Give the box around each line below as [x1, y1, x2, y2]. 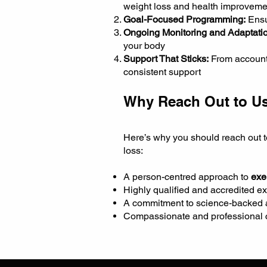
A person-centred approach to [123, 171, 251, 182]
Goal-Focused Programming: [123, 14, 246, 25]
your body [123, 40, 165, 51]
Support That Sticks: [123, 53, 209, 64]
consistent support [123, 66, 201, 77]
